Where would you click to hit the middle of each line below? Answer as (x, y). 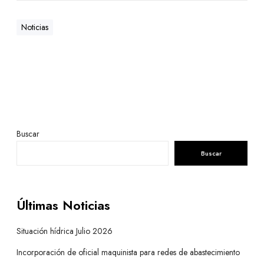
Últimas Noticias (63, 205)
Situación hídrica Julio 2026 (65, 231)
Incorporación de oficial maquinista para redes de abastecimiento (128, 253)
